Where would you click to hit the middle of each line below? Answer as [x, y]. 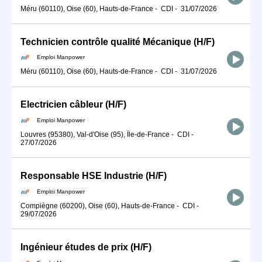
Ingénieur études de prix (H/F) [86, 247]
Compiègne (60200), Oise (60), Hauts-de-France [98, 206]
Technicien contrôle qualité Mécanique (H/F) [118, 42]
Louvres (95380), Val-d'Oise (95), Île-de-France [95, 135]
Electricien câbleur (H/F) [73, 105]
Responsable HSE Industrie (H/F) [94, 176]
